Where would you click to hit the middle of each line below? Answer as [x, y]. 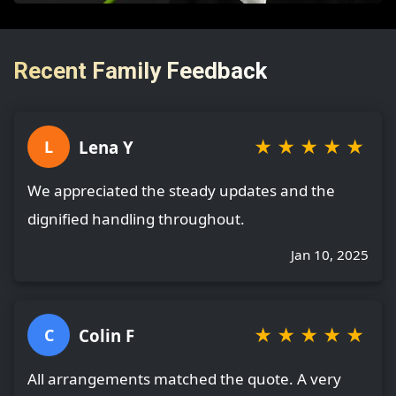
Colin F [107, 335]
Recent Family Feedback [140, 70]
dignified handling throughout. [136, 219]
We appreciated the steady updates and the [181, 191]
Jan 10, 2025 [330, 255]
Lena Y [106, 147]
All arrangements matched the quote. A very [184, 379]
